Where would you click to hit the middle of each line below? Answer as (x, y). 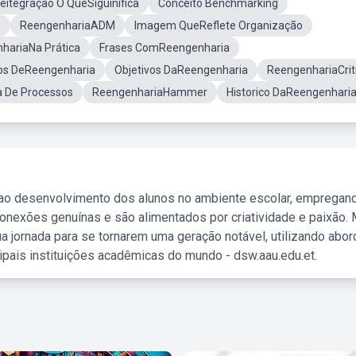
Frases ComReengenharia (164, 48)
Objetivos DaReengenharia (181, 70)
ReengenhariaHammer (150, 92)
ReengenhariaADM (68, 25)
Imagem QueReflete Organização (219, 25)
